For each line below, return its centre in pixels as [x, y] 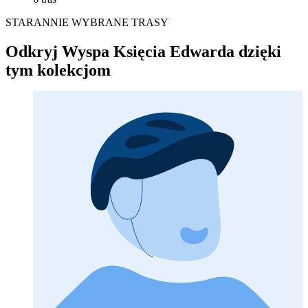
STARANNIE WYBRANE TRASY [87, 22]
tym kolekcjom [58, 70]
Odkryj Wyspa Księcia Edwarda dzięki [143, 51]
